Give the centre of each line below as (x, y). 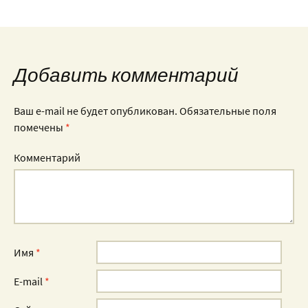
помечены (40, 128)
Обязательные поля (227, 111)
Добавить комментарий (126, 75)
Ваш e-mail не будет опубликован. (96, 111)
